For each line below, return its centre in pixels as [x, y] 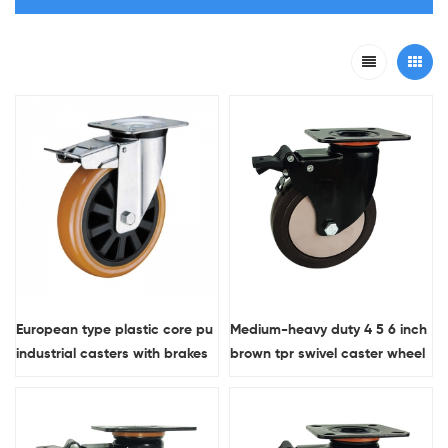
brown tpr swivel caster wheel [327, 354]
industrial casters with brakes [112, 354]
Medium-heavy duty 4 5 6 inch [328, 330]
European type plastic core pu [114, 330]
